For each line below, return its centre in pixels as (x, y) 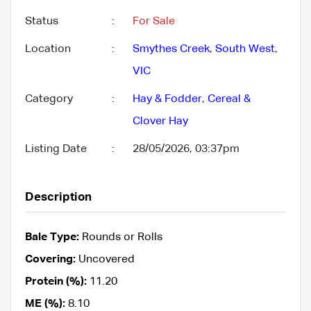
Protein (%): (56, 281)
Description (58, 197)
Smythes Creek (171, 49)
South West (245, 49)
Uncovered (105, 259)
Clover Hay (160, 121)
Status (42, 21)
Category (49, 99)
